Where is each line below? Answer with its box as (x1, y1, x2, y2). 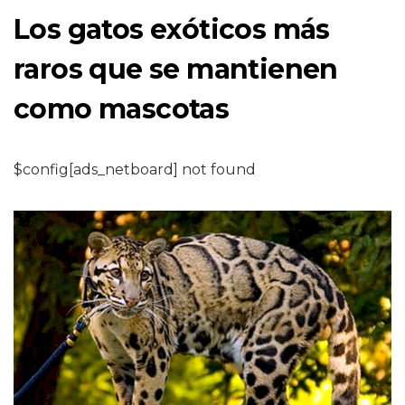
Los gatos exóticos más (14, 13, 330, 46)
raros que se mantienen (14, 52, 338, 86)
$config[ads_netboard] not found (14, 161, 256, 178)
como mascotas (14, 92, 230, 126)
